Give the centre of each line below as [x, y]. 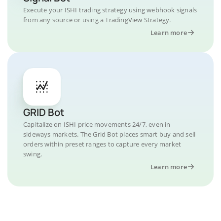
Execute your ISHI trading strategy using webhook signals [110, 10]
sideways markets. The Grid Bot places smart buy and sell [110, 134]
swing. [33, 154]
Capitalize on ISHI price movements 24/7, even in [97, 124]
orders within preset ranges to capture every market [102, 144]
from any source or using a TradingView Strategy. [97, 19]
